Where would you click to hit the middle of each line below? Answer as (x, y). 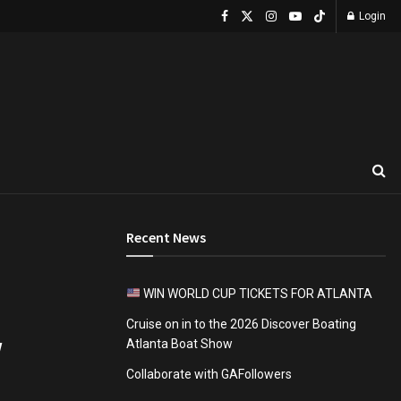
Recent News (166, 237)
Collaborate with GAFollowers (209, 374)
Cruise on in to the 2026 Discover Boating (241, 324)
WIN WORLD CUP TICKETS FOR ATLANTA (256, 294)
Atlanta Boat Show (179, 344)
